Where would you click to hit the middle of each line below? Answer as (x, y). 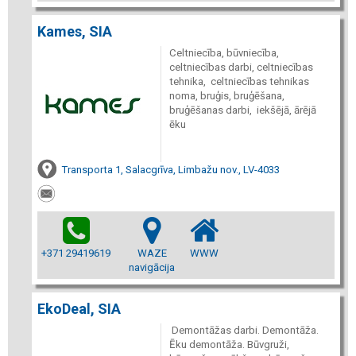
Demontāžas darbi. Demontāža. (244, 330)
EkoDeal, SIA (79, 308)
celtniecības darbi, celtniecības (241, 67)
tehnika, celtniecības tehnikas (239, 81)
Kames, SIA (75, 31)
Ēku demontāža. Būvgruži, (229, 344)
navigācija (152, 267)
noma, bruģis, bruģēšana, (226, 96)
